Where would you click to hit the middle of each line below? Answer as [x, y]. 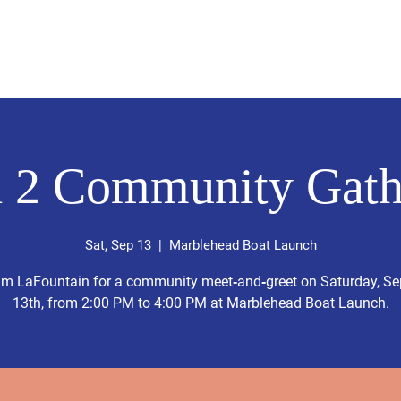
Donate [189, 72]
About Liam [106, 72]
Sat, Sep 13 [118, 246]
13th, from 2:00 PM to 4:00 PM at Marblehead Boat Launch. [200, 303]
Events [257, 72]
